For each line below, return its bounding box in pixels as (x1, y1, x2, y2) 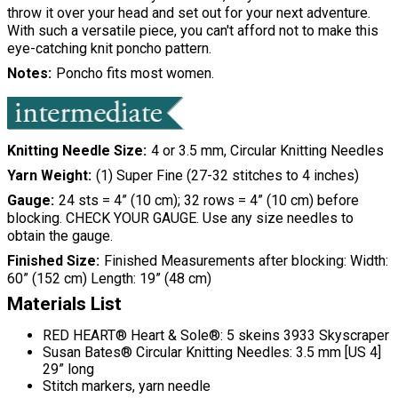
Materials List (7, 293, 122, 315)
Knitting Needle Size (7, 142, 143, 160)
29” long (43, 361, 94, 378)
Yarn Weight (7, 167, 88, 185)
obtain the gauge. (7, 227, 113, 245)
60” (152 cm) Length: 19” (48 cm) (7, 270, 211, 288)
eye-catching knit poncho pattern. (7, 40, 211, 58)
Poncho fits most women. (55, 65, 214, 83)
